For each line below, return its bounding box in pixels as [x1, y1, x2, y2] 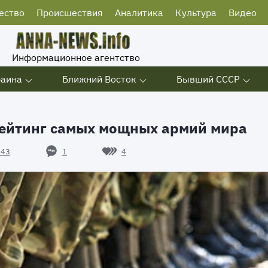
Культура [175, 7, 217, 19]
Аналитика [115, 7, 163, 19]
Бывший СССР [176, 73, 240, 85]
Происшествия [36, 7, 103, 19]
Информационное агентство [12, 51, 140, 63]
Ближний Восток [62, 73, 136, 85]
